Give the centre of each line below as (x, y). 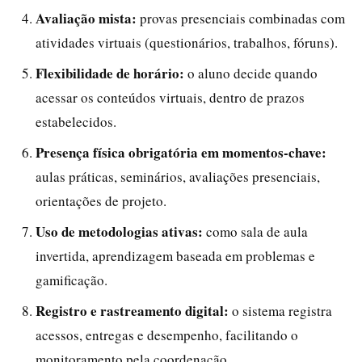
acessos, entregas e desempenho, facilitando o (167, 335)
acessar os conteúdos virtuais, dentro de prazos (170, 97)
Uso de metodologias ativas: (119, 231)
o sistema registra (280, 310)
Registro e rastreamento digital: (132, 310)
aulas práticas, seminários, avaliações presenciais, (178, 176)
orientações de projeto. (101, 200)
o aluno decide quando (251, 73)
